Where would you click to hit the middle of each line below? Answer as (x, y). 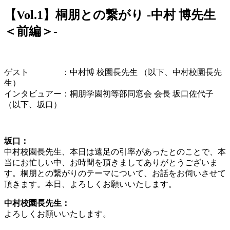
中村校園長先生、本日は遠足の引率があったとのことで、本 (115, 151)
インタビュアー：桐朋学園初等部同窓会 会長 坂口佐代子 (109, 93)
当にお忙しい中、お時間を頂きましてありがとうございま (111, 162)
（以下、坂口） (33, 104)
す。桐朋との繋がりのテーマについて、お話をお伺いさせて (115, 173)
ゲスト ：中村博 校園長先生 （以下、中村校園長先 (113, 72)
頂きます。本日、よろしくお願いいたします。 (90, 184)
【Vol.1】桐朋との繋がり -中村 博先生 (110, 15)
